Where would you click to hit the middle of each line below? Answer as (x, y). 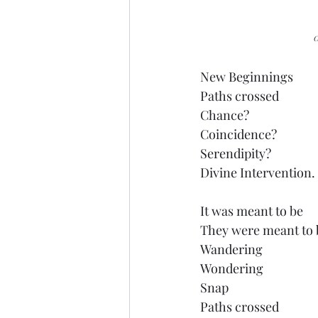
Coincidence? (238, 134)
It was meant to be (252, 210)
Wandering (231, 249)
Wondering (232, 268)
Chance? (225, 115)
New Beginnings (247, 76)
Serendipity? (236, 153)
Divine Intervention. (258, 172)
